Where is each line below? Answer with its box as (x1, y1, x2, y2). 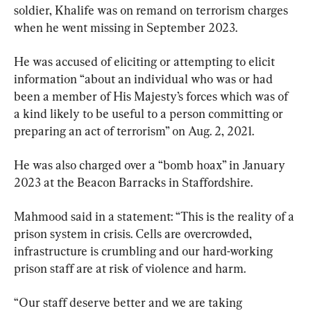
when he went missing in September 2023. (14, 19, 237, 35)
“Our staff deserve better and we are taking (14, 294, 245, 310)
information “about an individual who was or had (14, 71, 276, 86)
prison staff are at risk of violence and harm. (14, 260, 246, 276)
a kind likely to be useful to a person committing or (14, 106, 286, 121)
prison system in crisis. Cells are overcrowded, (14, 226, 255, 241)
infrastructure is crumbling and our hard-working (14, 243, 276, 258)
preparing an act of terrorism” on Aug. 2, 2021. (14, 123, 254, 138)
